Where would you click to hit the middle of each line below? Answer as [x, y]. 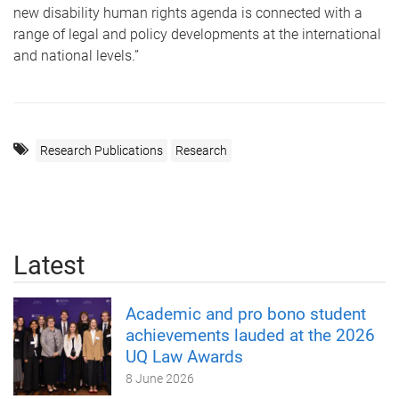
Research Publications [102, 150]
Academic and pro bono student [246, 313]
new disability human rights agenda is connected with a [188, 12]
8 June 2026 [160, 378]
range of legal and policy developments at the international [197, 34]
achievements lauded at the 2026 [250, 335]
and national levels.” [78, 55]
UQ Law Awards [184, 356]
